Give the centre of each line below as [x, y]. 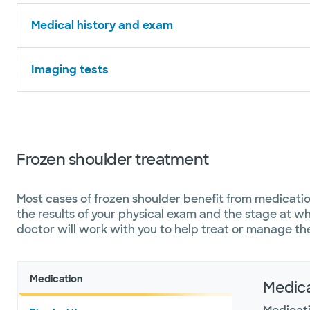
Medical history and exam [102, 25]
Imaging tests [70, 70]
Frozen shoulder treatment [113, 159]
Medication [56, 279]
